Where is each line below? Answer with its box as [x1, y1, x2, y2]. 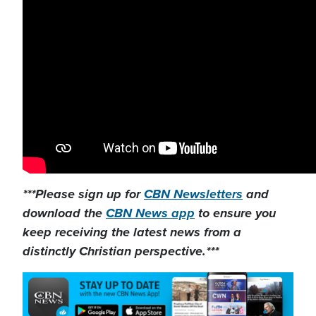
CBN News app [106, 204, 195, 222]
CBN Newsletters [144, 185, 243, 203]
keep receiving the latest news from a [23, 223, 241, 241]
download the [23, 204, 106, 222]
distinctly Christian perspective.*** [23, 242, 219, 260]
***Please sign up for [23, 185, 144, 203]
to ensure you [195, 204, 276, 222]
